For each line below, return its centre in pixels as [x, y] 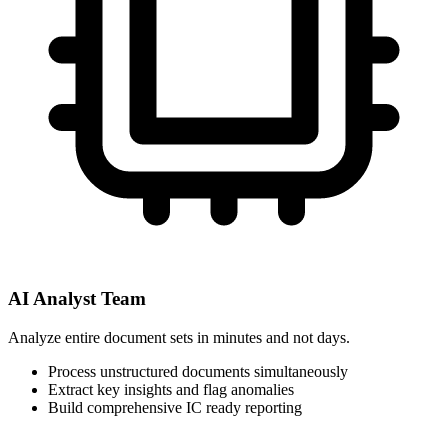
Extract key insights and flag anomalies [171, 390]
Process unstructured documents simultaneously [198, 372]
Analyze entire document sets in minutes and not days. [179, 338]
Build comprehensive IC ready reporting [175, 408]
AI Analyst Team [77, 299]
